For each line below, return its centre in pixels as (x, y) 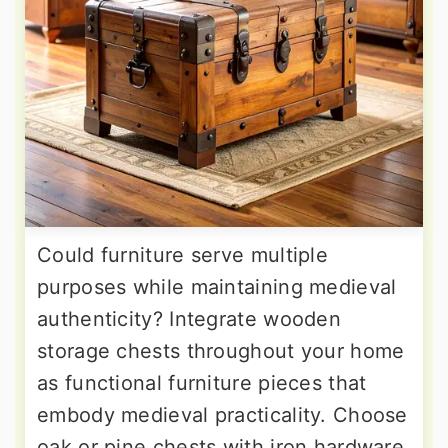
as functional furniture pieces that (202, 383)
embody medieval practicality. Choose (222, 415)
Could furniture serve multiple (182, 255)
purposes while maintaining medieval (217, 287)
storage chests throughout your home (221, 351)
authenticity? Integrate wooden (189, 319)
